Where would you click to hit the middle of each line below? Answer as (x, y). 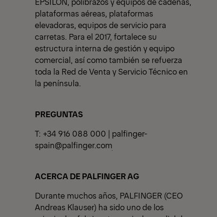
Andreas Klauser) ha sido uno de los (99, 207)
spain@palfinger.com (74, 145)
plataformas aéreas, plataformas (94, 13)
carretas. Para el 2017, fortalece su (96, 37)
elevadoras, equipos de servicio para (101, 25)
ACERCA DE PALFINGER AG (87, 176)
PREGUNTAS (59, 114)
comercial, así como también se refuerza (108, 60)
